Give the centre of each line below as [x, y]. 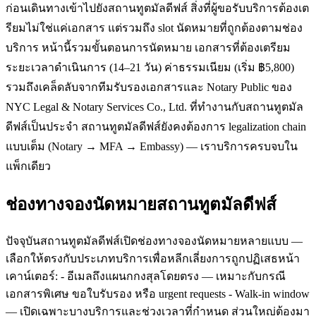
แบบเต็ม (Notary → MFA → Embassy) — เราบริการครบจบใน [152, 146]
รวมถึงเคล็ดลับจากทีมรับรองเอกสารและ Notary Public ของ [149, 87]
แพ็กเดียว [28, 166]
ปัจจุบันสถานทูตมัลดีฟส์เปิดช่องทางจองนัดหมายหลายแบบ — [154, 241]
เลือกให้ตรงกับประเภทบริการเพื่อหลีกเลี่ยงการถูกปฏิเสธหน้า [153, 258]
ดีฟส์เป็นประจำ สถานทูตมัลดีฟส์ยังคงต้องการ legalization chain [156, 126]
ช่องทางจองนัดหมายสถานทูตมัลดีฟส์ [141, 204]
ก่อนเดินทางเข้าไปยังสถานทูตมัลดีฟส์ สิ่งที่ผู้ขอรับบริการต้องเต [157, 8]
